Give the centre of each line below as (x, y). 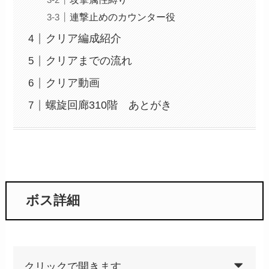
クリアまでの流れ (89, 61)
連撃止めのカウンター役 (123, 17)
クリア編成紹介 (84, 39)
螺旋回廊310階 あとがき (109, 105)
